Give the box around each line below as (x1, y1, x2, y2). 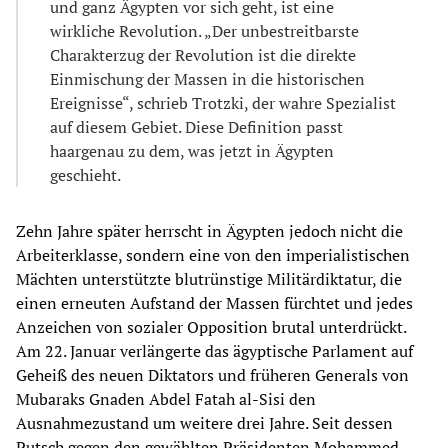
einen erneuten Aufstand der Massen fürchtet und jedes (16, 291, 413, 314)
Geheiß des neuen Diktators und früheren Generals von (16, 363, 409, 386)
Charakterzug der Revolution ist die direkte (50, 43, 356, 66)
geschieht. (50, 163, 121, 186)
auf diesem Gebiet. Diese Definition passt (50, 115, 343, 138)
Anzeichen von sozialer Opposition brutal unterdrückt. (16, 315, 406, 338)
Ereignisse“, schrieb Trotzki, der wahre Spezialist (50, 91, 396, 114)
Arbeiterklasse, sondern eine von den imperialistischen (16, 243, 410, 266)
